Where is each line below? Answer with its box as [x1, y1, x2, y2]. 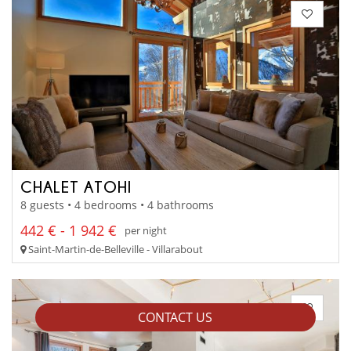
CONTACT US [138, 309, 213, 326]
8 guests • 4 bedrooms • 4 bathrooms [20, 197, 214, 212]
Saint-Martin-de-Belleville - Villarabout [26, 241, 203, 256]
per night [125, 223, 167, 238]
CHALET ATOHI [20, 178, 132, 196]
